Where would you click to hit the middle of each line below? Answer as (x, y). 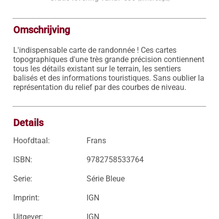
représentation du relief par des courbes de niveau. (99, 87)
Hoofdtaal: (31, 141)
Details (28, 123)
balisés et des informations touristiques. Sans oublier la (109, 78)
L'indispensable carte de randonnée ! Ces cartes (95, 50)
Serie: (22, 179)
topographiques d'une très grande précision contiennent (109, 59)
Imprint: (26, 198)
